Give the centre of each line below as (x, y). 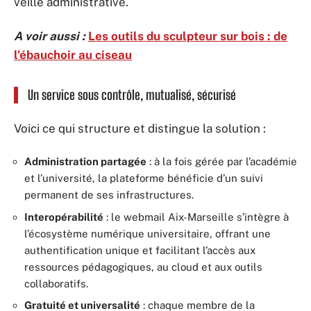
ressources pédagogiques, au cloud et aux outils (143, 267)
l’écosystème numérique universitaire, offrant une (148, 233)
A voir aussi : (50, 36)
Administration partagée (85, 161)
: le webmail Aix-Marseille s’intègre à (196, 217)
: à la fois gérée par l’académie (222, 161)
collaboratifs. (56, 283)
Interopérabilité (64, 217)
